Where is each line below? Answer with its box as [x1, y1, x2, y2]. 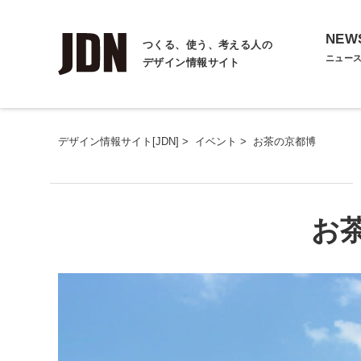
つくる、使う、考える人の [143, 39, 273, 51]
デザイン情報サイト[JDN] [58, 135, 179, 147]
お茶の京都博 [253, 135, 316, 147]
